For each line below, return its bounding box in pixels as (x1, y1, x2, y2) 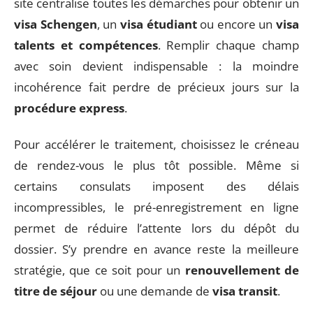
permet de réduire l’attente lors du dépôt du (14, 220, 299, 236)
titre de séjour (14, 283, 97, 299)
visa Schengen (14, 15, 97, 32)
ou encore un (196, 15, 276, 32)
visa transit (212, 283, 277, 299)
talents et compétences (14, 36, 158, 53)
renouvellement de (184, 262, 300, 278)
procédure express (14, 99, 124, 116)
